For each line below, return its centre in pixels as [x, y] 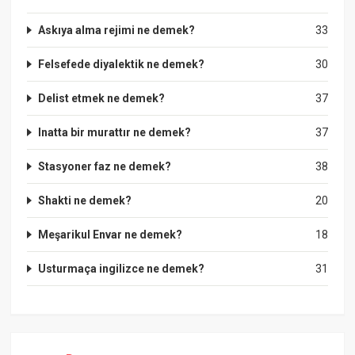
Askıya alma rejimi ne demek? [117, 30]
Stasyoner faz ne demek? [105, 166]
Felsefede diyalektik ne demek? [122, 64]
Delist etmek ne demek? [102, 98]
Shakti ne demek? [85, 200]
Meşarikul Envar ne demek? [111, 234]
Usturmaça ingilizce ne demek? [122, 268]
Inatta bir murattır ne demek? [115, 132]
